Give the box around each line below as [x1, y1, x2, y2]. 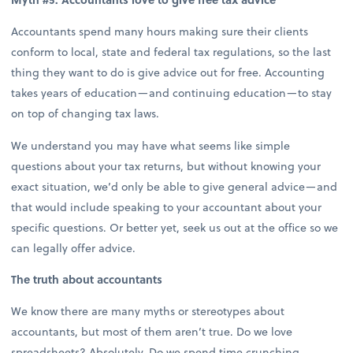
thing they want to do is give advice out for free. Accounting [11, 64, 325, 81]
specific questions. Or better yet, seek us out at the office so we [11, 218, 339, 236]
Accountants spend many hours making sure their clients [11, 23, 309, 40]
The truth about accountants [11, 270, 163, 288]
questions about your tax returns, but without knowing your [11, 157, 321, 174]
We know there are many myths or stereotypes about [11, 302, 285, 319]
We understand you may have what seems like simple [11, 136, 291, 154]
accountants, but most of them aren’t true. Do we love [11, 322, 293, 340]
